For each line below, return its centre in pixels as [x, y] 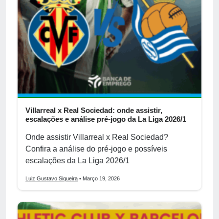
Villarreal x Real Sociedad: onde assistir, [94, 110]
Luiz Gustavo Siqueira [52, 178]
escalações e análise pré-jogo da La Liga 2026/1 [106, 119]
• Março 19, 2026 [99, 178]
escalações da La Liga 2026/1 [77, 160]
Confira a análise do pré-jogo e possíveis [96, 149]
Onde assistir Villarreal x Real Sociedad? [97, 137]
